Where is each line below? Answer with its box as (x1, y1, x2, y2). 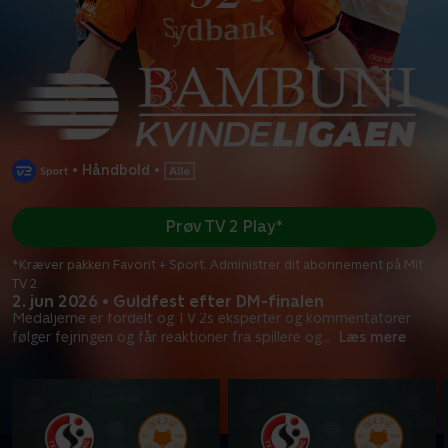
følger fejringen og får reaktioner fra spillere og (12, 328, 322, 345)
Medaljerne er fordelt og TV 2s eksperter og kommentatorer (12, 309, 411, 326)
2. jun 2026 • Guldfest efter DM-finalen (12, 291, 324, 311)
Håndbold (82, 162, 150, 179)
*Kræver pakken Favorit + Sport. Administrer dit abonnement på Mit (12, 256, 423, 272)
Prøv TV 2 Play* (165, 217, 283, 237)
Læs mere (339, 328, 406, 345)
